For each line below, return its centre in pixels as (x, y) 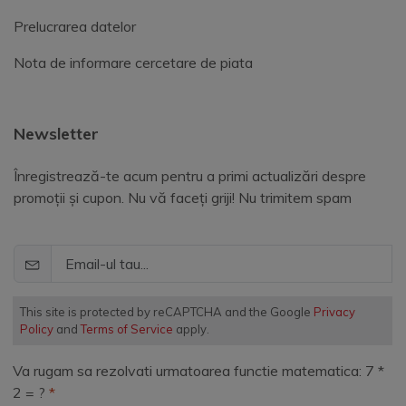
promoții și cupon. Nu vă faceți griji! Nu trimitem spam (183, 198)
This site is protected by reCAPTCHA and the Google (167, 312)
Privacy (334, 312)
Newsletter (56, 134)
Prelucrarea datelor (75, 27)
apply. (191, 329)
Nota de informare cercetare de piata (133, 63)
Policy (37, 329)
